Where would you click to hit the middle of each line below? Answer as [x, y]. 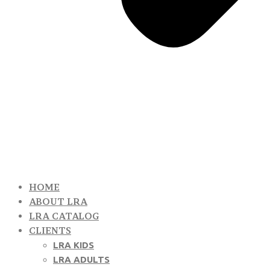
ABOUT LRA [58, 202]
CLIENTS [50, 231]
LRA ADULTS [81, 259]
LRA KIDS [74, 245]
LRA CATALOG [64, 216]
